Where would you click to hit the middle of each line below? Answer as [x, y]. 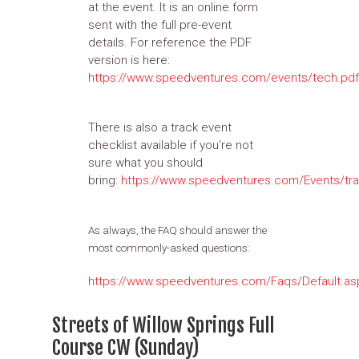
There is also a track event [160, 127]
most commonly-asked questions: [170, 248]
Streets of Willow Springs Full [163, 325]
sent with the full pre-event [160, 25]
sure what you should [145, 163]
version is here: [129, 60]
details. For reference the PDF [170, 42]
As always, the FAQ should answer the [177, 230]
